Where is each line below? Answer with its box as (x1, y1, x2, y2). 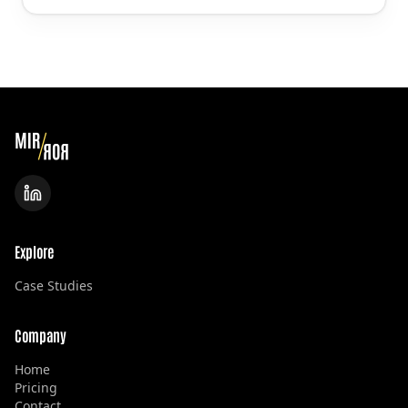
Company (15, 326, 66, 344)
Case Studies (15, 277, 93, 294)
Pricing (15, 379, 57, 396)
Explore (15, 242, 54, 260)
